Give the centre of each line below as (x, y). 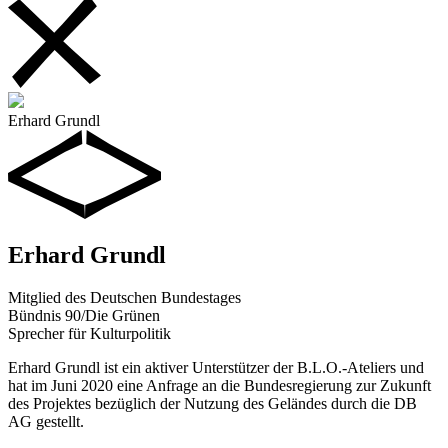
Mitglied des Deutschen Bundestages (124, 298)
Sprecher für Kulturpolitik (89, 334)
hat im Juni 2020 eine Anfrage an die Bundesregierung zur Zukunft (219, 386)
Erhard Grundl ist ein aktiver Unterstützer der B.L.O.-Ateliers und (216, 368)
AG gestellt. (46, 422)
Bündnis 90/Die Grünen (84, 316)
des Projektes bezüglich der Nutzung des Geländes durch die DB (212, 404)
